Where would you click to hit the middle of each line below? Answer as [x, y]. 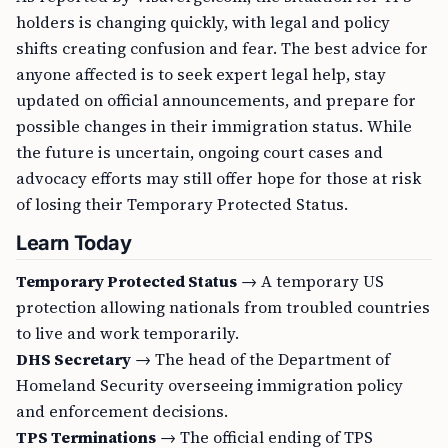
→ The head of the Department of [260, 359]
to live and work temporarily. [127, 333]
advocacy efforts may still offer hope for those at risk [218, 178]
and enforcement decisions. [122, 411]
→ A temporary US [310, 281]
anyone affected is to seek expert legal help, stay [201, 74]
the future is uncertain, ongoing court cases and [199, 152]
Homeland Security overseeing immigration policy [209, 385]
